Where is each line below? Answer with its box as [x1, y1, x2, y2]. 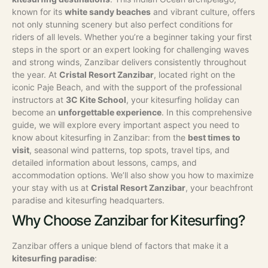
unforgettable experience [58, 107, 162, 118]
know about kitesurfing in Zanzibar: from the [12, 132, 188, 143]
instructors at [12, 95, 66, 105]
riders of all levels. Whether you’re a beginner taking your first [12, 32, 252, 42]
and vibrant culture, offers [151, 7, 255, 17]
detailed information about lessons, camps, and [12, 157, 197, 168]
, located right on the [154, 69, 235, 80]
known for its [12, 7, 65, 17]
